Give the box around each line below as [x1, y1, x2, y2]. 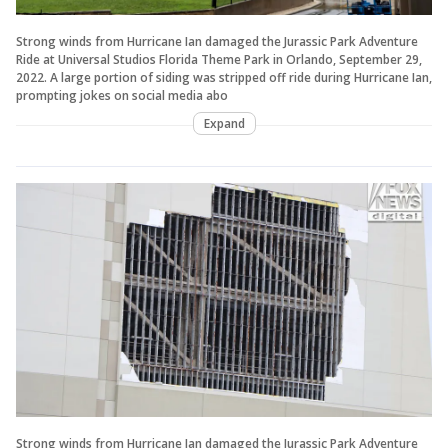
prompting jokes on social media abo [16, 86, 228, 104]
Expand [203, 114, 245, 132]
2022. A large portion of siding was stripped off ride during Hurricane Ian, [16, 68, 432, 86]
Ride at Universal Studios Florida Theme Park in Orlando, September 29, [16, 50, 422, 68]
